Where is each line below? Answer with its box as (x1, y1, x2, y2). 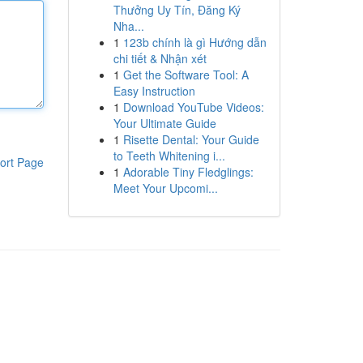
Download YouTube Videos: (122, 99, 264, 115)
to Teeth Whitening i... (113, 147, 225, 164)
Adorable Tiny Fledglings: (122, 164, 254, 180)
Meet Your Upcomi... (113, 180, 218, 196)
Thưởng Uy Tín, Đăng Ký (113, 2, 241, 18)
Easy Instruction (113, 83, 195, 99)
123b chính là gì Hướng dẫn (122, 34, 267, 50)
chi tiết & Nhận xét (113, 50, 207, 66)
